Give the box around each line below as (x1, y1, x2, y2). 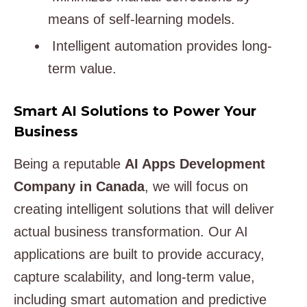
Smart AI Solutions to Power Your (14, 103, 256, 120)
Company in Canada (14, 179, 145, 195)
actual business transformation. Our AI (14, 224, 248, 240)
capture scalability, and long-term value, (14, 269, 255, 285)
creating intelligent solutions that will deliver (14, 201, 274, 217)
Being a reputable (14, 156, 125, 172)
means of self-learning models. (48, 12, 235, 27)
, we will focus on (145, 179, 248, 195)
